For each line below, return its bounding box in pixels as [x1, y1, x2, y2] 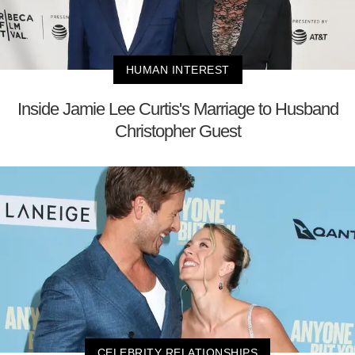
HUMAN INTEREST [125, 63, 230, 77]
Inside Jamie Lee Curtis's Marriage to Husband [17, 99, 338, 120]
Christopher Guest [114, 121, 241, 142]
